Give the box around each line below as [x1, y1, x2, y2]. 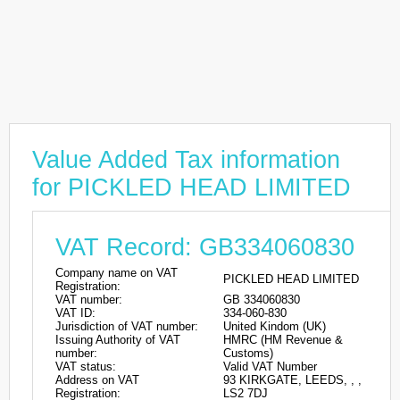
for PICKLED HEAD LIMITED [32, 174, 351, 201]
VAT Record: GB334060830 [55, 234, 354, 261]
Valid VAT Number [223, 360, 317, 373]
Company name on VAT [55, 266, 178, 279]
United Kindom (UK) [223, 320, 326, 333]
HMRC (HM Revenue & [223, 333, 343, 346]
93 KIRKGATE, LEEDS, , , [223, 373, 362, 387]
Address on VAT [55, 373, 139, 387]
